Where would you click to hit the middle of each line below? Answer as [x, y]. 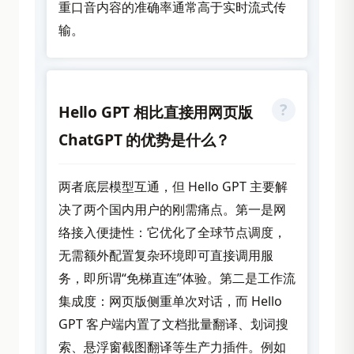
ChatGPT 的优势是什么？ [145, 139]
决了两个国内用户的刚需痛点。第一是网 [172, 209]
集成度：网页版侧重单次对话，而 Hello [170, 301]
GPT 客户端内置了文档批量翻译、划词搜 [173, 324]
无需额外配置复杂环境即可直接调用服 [166, 255]
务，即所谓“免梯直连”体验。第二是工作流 [177, 278]
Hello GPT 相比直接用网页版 [156, 111]
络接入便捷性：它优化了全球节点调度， [172, 232]
